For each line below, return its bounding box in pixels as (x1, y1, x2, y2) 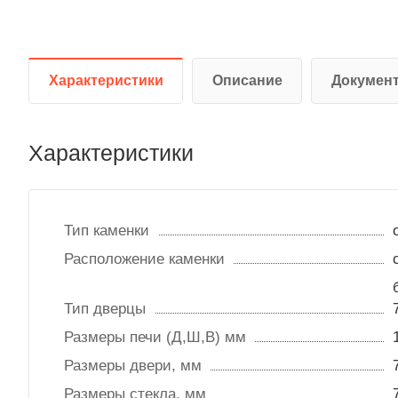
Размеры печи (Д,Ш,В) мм (64, 329, 246, 346)
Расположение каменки (64, 251, 225, 268)
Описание (212, 73, 283, 89)
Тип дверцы (64, 300, 146, 318)
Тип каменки (64, 222, 149, 240)
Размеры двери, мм (64, 357, 202, 375)
